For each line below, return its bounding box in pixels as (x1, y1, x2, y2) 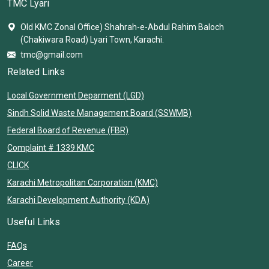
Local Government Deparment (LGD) (7, 90, 144, 100)
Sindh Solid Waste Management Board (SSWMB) (7, 107, 192, 118)
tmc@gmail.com (20, 49, 83, 59)
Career (7, 258, 33, 268)
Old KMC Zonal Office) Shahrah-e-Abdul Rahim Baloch (20, 22, 224, 32)
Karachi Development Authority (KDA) (7, 195, 150, 205)
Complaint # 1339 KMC (7, 142, 94, 153)
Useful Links (7, 216, 60, 228)
